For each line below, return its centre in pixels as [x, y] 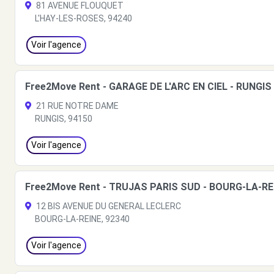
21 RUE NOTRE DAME [76, 106]
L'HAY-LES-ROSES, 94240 [83, 18]
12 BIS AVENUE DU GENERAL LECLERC [108, 206]
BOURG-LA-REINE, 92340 [82, 219]
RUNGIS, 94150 [64, 119]
